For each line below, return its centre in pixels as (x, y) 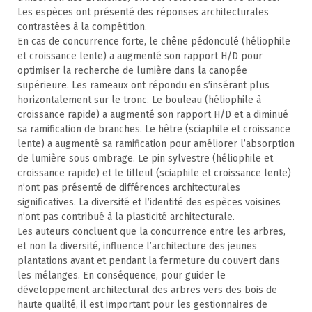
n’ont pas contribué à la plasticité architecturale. (126, 217)
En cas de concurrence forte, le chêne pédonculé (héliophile (154, 42)
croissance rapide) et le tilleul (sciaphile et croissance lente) (154, 173)
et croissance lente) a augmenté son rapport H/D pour (140, 56)
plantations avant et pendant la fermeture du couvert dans (149, 261)
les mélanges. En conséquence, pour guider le (122, 276)
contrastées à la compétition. (82, 27)
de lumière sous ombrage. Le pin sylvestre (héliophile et (145, 159)
